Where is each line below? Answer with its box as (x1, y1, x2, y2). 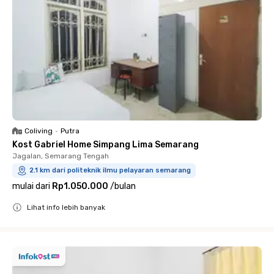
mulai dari (12, 181, 50, 191)
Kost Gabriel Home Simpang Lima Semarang (12, 139, 199, 150)
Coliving (24, 127, 53, 135)
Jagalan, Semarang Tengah (12, 152, 109, 160)
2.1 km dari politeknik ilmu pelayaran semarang (29, 166, 191, 174)
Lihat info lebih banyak (27, 203, 105, 212)
